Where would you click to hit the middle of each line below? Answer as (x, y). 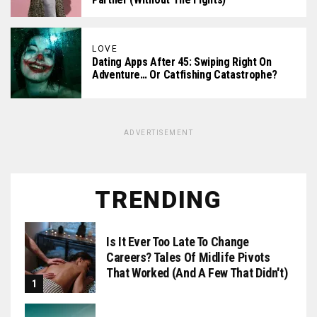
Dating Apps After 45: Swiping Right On (182, 62)
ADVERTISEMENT (158, 133)
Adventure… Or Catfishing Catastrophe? (185, 75)
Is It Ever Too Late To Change (178, 242)
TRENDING (158, 200)
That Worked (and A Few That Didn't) (197, 273)
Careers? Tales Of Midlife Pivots (188, 257)
